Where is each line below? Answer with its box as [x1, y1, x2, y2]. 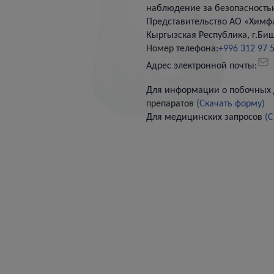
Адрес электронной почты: [146, 61, 257, 71]
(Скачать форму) [196, 99, 265, 109]
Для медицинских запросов [146, 113, 265, 122]
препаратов [146, 99, 196, 109]
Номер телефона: [146, 44, 218, 54]
